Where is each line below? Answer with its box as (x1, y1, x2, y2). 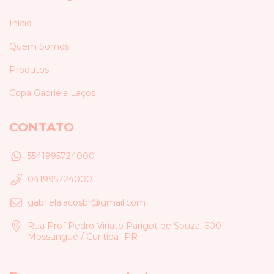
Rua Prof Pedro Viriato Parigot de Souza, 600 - (28, 220, 227, 232)
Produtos (9, 64, 49, 75)
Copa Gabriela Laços (9, 87, 95, 98)
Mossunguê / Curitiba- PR (28, 231, 138, 243)
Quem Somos (9, 40, 69, 52)
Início (9, 17, 32, 29)
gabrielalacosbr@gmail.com (28, 197, 146, 209)
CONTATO (9, 119, 74, 135)
